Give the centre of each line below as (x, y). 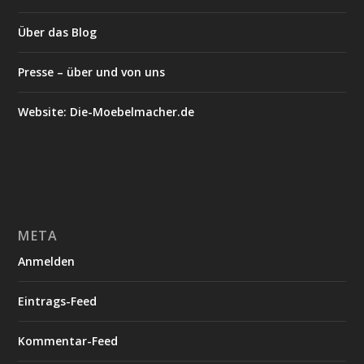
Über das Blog (58, 32)
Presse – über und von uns (92, 71)
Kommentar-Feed (68, 340)
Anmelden (47, 261)
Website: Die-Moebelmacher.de (106, 111)
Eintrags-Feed (58, 301)
